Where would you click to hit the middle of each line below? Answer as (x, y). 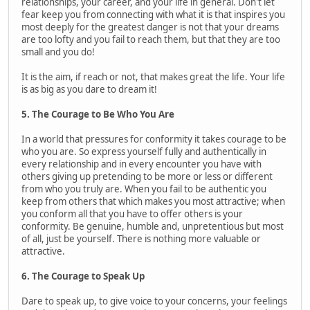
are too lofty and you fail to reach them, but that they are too (151, 39)
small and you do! (58, 52)
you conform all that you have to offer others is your (132, 213)
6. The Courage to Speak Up (83, 276)
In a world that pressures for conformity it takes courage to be (154, 139)
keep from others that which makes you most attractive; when (153, 201)
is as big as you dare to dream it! (89, 89)
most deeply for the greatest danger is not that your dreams (150, 27)
